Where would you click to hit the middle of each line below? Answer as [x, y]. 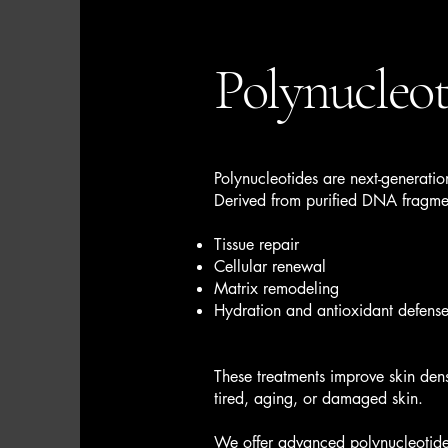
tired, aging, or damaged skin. [318, 398]
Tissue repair [256, 244]
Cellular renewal [270, 266]
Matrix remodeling [276, 288]
